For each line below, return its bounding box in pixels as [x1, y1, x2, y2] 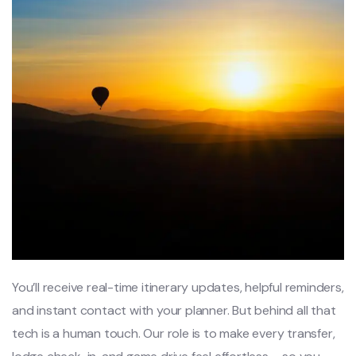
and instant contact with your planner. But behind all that [12, 301, 336, 319]
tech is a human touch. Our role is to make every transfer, [12, 324, 335, 342]
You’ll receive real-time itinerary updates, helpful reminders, [12, 278, 344, 296]
